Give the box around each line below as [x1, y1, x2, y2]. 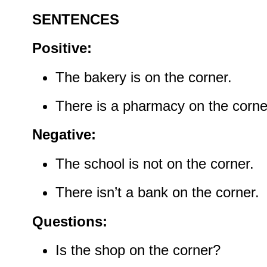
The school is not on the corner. [55, 155, 254, 172]
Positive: [32, 40, 92, 57]
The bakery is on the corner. [55, 69, 232, 85]
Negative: [32, 126, 96, 143]
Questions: [32, 213, 107, 229]
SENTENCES [32, 11, 119, 27]
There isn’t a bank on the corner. [55, 184, 259, 201]
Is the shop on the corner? [55, 242, 221, 258]
